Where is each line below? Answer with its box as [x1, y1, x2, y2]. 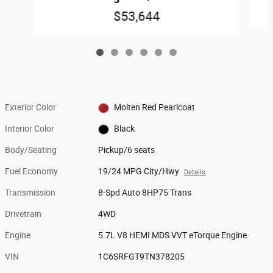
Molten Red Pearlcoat [113, 102, 195, 112]
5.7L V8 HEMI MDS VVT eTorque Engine [98, 230, 247, 240]
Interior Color [5, 124, 54, 133]
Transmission [5, 188, 55, 197]
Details [184, 168, 206, 176]
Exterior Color [5, 102, 56, 112]
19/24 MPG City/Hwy [98, 166, 180, 176]
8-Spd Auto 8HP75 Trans [98, 188, 192, 197]
